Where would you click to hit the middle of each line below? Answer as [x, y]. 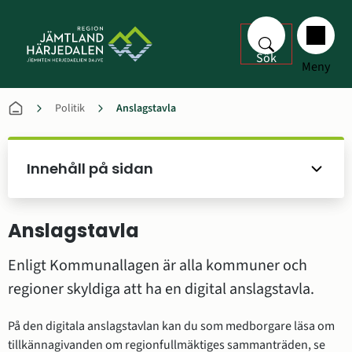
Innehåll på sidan [90, 169]
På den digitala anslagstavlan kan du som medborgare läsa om [171, 326]
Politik [70, 108]
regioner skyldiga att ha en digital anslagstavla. [161, 289]
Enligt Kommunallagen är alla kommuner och [158, 266]
